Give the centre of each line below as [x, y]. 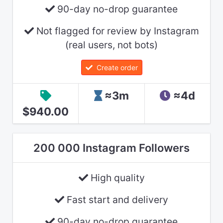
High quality [116, 177]
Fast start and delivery [116, 199]
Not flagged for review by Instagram [116, 31]
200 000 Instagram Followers [111, 148]
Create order [115, 67]
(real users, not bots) [111, 45]
